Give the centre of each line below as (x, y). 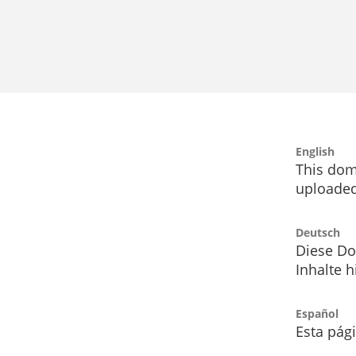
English (315, 152)
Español (317, 314)
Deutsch (318, 233)
